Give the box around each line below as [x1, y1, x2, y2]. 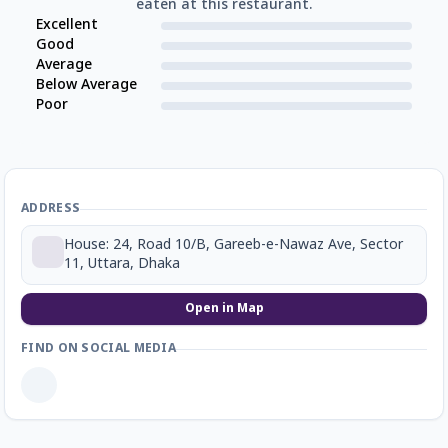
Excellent [36, 16, 98, 36]
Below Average [36, 76, 137, 96]
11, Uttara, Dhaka [64, 255, 180, 275]
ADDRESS [21, 201, 81, 218]
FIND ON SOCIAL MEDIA [21, 341, 176, 358]
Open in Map [184, 301, 264, 318]
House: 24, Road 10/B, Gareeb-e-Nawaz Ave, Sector [64, 236, 403, 256]
